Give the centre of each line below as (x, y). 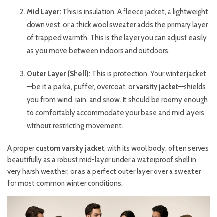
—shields (192, 87)
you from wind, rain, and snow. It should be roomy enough (117, 100)
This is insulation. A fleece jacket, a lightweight (135, 12)
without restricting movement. (75, 126)
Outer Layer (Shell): (59, 74)
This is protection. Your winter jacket (148, 74)
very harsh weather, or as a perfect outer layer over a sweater (104, 172)
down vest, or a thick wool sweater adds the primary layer (117, 25)
